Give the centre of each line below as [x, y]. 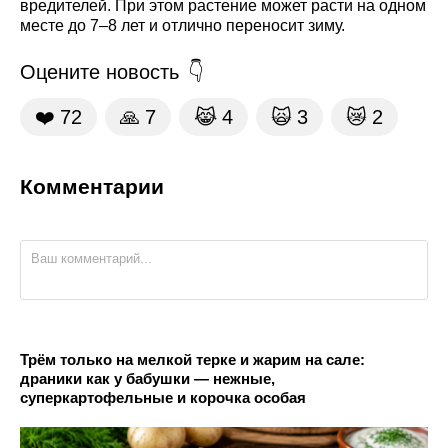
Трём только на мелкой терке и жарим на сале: [192, 359]
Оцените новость [99, 71]
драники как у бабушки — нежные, [147, 378]
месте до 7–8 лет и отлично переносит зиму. [182, 25]
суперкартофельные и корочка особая [163, 397]
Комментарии [92, 186]
